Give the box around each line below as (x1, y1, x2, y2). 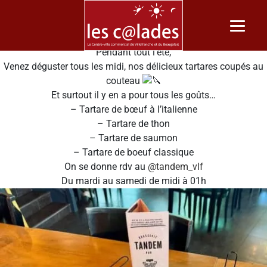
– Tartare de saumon (89, 132, 178, 144)
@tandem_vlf (147, 161, 203, 173)
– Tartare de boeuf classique (73, 147, 194, 159)
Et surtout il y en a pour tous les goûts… (51, 89, 216, 101)
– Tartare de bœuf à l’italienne (70, 104, 197, 116)
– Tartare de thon (97, 118, 170, 130)
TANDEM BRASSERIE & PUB (12, 13, 228, 33)
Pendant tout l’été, (96, 46, 171, 58)
